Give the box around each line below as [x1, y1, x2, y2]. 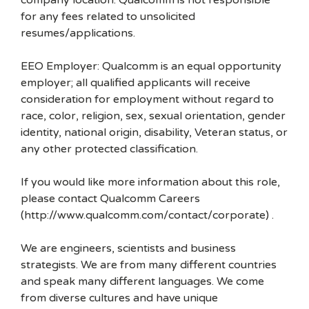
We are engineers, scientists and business [21, 241, 236, 255]
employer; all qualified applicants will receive [21, 76, 250, 90]
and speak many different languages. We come [21, 275, 264, 288]
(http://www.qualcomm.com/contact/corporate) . [21, 208, 274, 222]
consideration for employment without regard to [21, 92, 274, 106]
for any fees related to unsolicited [21, 10, 195, 23]
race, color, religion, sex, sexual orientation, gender [21, 109, 286, 123]
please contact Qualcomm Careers [21, 192, 200, 206]
